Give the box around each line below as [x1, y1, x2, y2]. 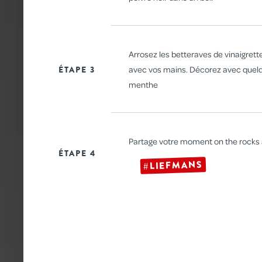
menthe [129, 79, 158, 90]
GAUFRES [182, 41, 250, 60]
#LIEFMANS [143, 157, 204, 173]
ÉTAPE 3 [58, 63, 95, 75]
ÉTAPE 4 [58, 147, 96, 160]
